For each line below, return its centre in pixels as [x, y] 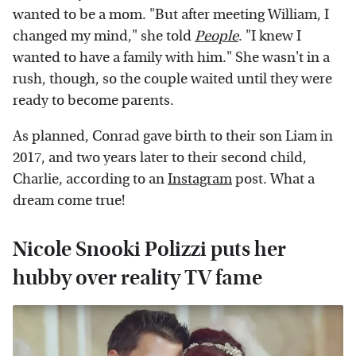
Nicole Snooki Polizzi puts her [149, 250]
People [217, 37]
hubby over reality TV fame [137, 278]
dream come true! [69, 201]
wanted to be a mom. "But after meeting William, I [171, 15]
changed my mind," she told [104, 37]
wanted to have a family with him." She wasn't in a [171, 58]
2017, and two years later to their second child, [160, 158]
